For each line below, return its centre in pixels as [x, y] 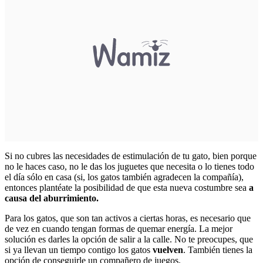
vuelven [168, 249]
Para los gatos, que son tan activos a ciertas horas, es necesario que [128, 218]
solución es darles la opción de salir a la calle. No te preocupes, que [129, 239]
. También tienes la [218, 249]
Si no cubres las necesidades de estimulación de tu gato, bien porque [131, 156]
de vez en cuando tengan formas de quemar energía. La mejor [119, 228]
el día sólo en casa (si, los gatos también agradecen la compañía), [124, 177]
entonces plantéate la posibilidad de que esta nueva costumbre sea [127, 187]
